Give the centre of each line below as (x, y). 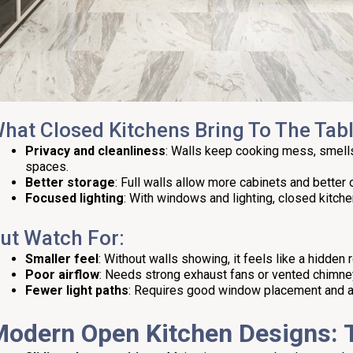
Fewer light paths (77, 290)
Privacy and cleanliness (95, 150)
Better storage (70, 182)
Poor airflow (62, 274)
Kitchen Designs (238, 333)
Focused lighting (74, 198)
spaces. (47, 166)
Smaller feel (62, 258)
